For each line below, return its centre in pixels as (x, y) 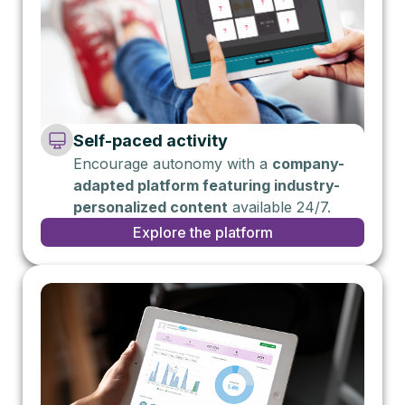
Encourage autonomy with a (173, 164)
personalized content (151, 207)
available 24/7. (279, 207)
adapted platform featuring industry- (207, 186)
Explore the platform (202, 233)
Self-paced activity (151, 141)
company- (308, 164)
